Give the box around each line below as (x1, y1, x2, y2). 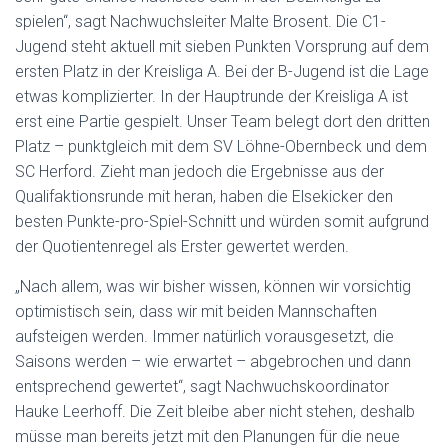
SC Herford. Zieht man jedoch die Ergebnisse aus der (15, 162, 384, 181)
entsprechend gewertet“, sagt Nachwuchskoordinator (15, 377, 389, 396)
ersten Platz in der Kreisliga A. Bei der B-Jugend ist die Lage (15, 62, 429, 81)
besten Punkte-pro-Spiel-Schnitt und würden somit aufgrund (15, 212, 429, 231)
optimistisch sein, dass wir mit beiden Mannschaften (15, 302, 377, 321)
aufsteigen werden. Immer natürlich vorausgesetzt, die (15, 327, 394, 346)
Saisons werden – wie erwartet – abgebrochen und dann (15, 352, 411, 371)
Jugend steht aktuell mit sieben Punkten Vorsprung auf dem (15, 37, 429, 56)
